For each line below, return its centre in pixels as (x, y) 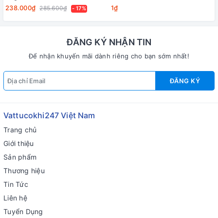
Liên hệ (15, 198)
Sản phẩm (20, 157)
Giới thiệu (19, 144)
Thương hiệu (24, 171)
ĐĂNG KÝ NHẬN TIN (109, 42)
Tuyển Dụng (23, 212)
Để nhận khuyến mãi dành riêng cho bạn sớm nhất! (109, 56)
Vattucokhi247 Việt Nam (49, 116)
